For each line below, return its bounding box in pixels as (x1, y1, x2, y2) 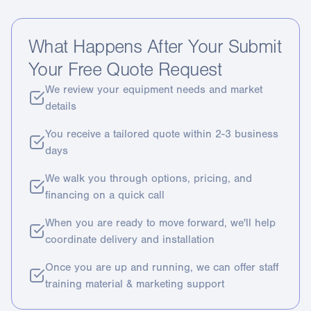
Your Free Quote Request (28, 59, 222, 81)
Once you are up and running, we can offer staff (45, 261, 278, 274)
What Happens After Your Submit (28, 36, 282, 58)
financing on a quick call (45, 189, 165, 201)
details (45, 100, 76, 112)
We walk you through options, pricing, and (45, 172, 252, 185)
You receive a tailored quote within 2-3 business (45, 128, 278, 140)
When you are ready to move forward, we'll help (45, 217, 276, 229)
